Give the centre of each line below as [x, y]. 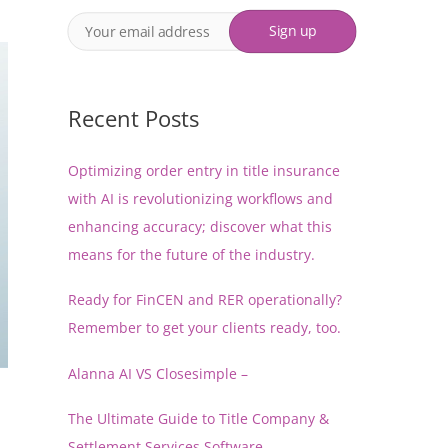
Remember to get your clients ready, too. [204, 328]
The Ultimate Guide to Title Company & [198, 419]
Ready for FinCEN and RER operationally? [205, 300]
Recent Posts [133, 117]
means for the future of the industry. [191, 254]
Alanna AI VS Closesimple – [158, 373]
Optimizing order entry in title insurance [204, 170]
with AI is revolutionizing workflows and [200, 198]
